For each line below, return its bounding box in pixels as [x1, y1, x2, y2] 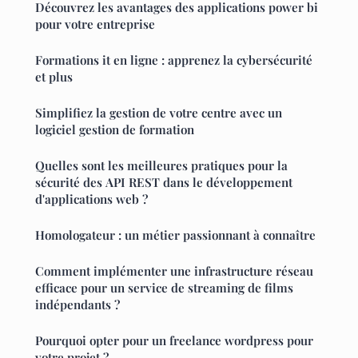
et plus [35, 69, 73, 86]
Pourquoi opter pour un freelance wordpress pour [35, 332, 313, 349]
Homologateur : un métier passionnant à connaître [35, 227, 316, 244]
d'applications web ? [35, 191, 148, 208]
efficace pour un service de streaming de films [35, 280, 293, 296]
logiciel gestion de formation [35, 121, 194, 138]
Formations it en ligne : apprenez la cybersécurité [35, 52, 312, 69]
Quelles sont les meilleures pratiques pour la [35, 157, 288, 174]
